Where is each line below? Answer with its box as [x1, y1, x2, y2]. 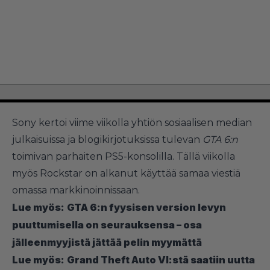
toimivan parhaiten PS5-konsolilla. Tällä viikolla [12, 150, 235, 162]
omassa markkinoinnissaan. [12, 184, 140, 196]
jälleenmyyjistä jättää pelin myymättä [12, 236, 202, 248]
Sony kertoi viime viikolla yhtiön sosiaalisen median [12, 116, 252, 128]
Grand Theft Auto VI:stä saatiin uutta [67, 253, 255, 266]
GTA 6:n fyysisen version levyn [67, 201, 226, 213]
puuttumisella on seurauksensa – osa [12, 218, 202, 231]
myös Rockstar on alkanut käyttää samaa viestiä [12, 167, 240, 179]
